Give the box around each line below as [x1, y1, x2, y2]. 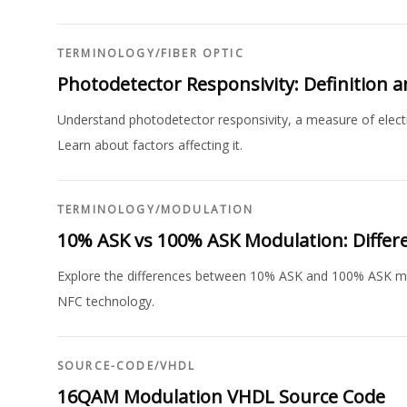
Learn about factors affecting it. [57, 136, 243, 154]
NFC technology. [57, 293, 154, 310]
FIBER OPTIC [160, 45, 244, 61]
